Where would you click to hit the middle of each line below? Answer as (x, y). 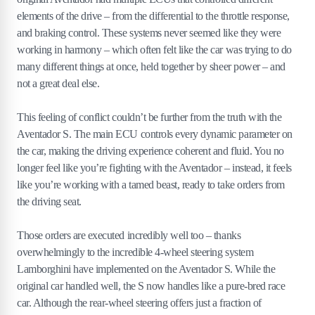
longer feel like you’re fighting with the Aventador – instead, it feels (154, 167)
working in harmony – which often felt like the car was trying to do (154, 49)
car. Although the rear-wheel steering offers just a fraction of (139, 302)
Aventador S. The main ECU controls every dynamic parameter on (155, 134)
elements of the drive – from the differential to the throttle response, (153, 15)
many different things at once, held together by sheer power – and (151, 66)
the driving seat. (49, 201)
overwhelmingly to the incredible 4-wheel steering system (135, 252)
